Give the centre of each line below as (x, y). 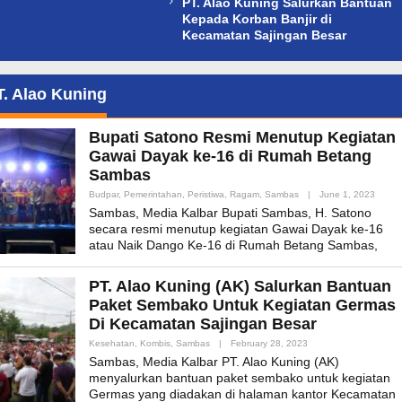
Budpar (104, 195)
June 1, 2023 (347, 195)
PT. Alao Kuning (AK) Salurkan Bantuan (240, 287)
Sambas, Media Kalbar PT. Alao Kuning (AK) (214, 362)
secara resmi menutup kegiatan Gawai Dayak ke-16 (236, 229)
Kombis (155, 344)
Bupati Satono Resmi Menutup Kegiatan (242, 138)
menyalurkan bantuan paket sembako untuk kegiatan (240, 378)
